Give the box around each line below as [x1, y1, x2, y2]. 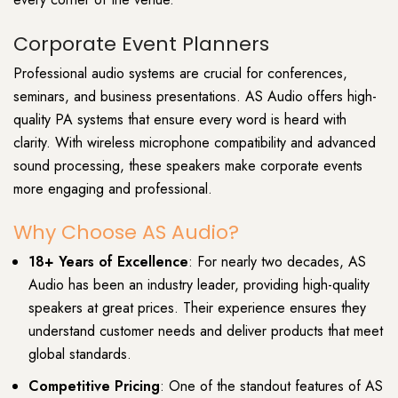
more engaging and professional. [13, 178, 212, 199]
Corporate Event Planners [13, 29, 269, 58]
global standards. [28, 344, 131, 365]
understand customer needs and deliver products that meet [28, 321, 383, 342]
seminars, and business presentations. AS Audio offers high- [13, 85, 377, 107]
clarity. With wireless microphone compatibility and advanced [13, 131, 376, 153]
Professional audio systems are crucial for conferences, [13, 62, 347, 84]
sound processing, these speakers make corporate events [13, 155, 362, 176]
